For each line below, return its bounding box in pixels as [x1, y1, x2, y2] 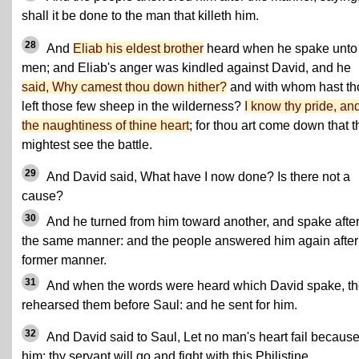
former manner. [22, 253, 107, 268]
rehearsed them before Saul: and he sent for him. [22, 298, 297, 313]
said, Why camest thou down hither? [22, 80, 227, 95]
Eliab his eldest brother [73, 42, 204, 56]
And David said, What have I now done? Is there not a [44, 170, 350, 184]
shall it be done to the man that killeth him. [22, 9, 259, 22]
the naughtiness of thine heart [22, 119, 189, 133]
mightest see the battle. [22, 138, 152, 152]
